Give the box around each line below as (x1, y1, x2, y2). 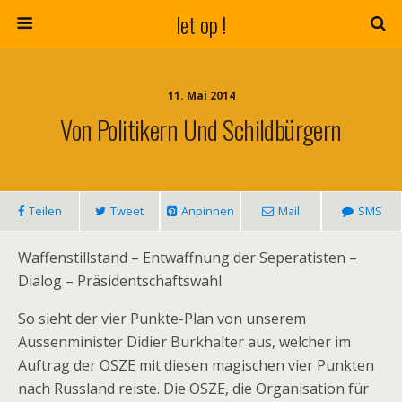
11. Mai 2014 (167, 88, 235, 103)
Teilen (28, 203, 62, 219)
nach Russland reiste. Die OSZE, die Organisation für (18, 379, 369, 398)
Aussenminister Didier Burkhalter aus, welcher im (18, 332, 351, 352)
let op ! (176, 8, 226, 40)
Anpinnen (180, 203, 234, 219)
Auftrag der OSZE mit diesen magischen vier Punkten (18, 355, 374, 375)
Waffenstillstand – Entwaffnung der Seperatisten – (18, 248, 357, 267)
